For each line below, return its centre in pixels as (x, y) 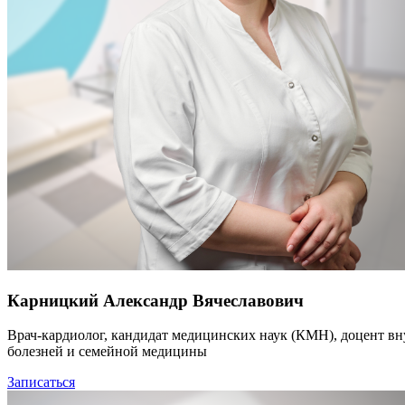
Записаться (41, 382)
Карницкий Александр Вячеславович (155, 300)
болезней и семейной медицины (107, 352)
